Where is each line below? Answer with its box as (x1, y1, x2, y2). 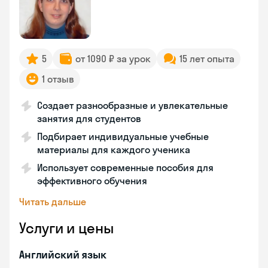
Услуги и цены (19, 219, 114, 237)
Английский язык (19, 248, 106, 261)
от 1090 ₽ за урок (75, 53, 151, 65)
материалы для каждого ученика (37, 144, 190, 156)
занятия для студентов (37, 112, 141, 124)
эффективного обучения (37, 175, 147, 187)
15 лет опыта (179, 53, 234, 65)
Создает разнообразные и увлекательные (37, 99, 228, 111)
